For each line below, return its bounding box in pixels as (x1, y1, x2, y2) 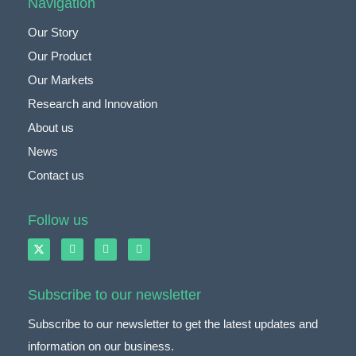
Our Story (28, 25, 79, 39)
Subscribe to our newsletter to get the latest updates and (28, 316, 318, 331)
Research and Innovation (28, 96, 157, 110)
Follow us (28, 211, 88, 228)
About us (28, 120, 74, 134)
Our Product (28, 48, 91, 63)
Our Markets (28, 72, 94, 87)
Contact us (28, 168, 84, 182)
